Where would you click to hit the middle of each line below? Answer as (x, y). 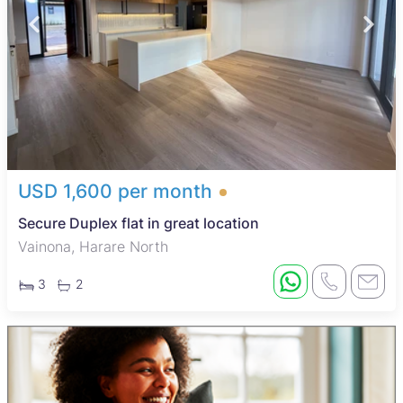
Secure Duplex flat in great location (139, 224)
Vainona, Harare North (93, 247)
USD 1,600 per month (115, 192)
